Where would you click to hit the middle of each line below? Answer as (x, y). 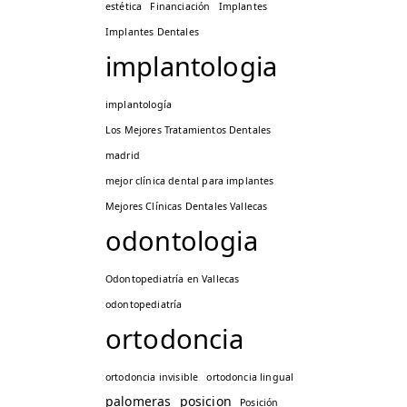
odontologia (182, 241)
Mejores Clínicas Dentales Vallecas (187, 207)
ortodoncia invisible (152, 377)
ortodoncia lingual (250, 377)
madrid (123, 156)
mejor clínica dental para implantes (190, 181)
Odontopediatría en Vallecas (173, 279)
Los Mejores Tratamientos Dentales (189, 130)
